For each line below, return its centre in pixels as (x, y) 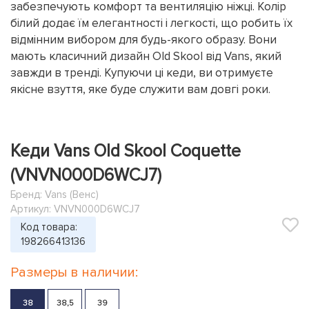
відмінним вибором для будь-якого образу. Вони (143, 40)
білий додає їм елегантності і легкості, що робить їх (151, 23)
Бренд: (28, 195)
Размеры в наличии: (74, 272)
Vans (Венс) (72, 195)
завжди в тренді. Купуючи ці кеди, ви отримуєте (142, 73)
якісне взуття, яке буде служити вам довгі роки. (140, 89)
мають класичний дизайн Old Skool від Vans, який (146, 56)
